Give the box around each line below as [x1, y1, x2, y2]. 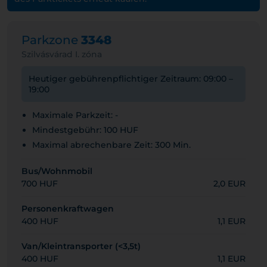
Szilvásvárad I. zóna [21, 49, 102, 60]
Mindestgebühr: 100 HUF [32, 125, 138, 135]
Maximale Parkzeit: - [32, 110, 118, 120]
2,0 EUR [213, 178, 246, 189]
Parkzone [21, 33, 81, 47]
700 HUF [21, 178, 58, 189]
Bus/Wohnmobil [21, 166, 92, 176]
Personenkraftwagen [21, 203, 114, 214]
